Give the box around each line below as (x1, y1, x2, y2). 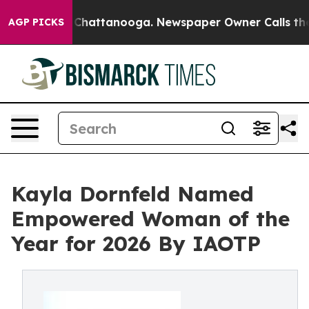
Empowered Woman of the (11, 206, 290, 232)
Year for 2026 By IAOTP (11, 230, 261, 257)
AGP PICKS (8, 16, 64, 28)
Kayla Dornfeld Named (11, 181, 254, 207)
